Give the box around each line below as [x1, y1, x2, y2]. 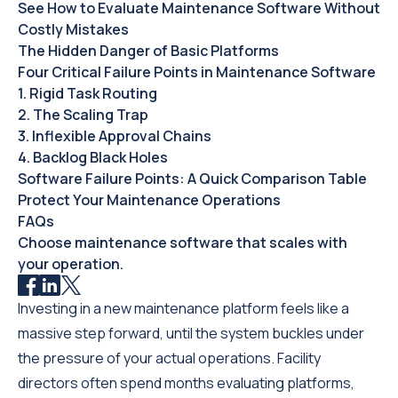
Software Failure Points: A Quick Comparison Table [18, 169, 367, 188]
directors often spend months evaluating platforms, [18, 373, 354, 393]
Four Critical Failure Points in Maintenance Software [18, 62, 376, 82]
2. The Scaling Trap [18, 105, 148, 124]
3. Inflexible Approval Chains [18, 126, 211, 146]
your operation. [18, 254, 123, 274]
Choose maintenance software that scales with [18, 233, 347, 252]
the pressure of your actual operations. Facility [18, 348, 321, 368]
